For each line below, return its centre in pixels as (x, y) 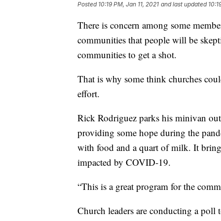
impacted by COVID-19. (124, 162)
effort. (89, 94)
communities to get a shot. (127, 55)
